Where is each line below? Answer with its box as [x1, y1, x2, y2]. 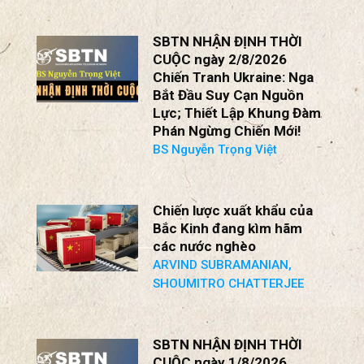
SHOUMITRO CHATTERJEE [153, 275, 305, 291]
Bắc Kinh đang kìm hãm [153, 219, 303, 236]
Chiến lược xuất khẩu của [153, 201, 314, 219]
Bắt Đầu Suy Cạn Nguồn [153, 86, 305, 103]
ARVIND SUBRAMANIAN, [153, 257, 292, 272]
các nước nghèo [153, 237, 257, 254]
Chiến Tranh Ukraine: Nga [153, 68, 314, 85]
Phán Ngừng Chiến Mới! [153, 122, 302, 139]
